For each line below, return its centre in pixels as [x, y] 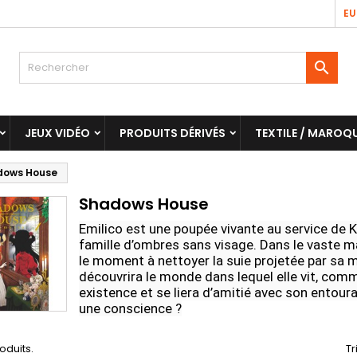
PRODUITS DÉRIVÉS [173, 133]
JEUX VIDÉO [57, 133]
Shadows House [144, 204]
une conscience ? [130, 308]
